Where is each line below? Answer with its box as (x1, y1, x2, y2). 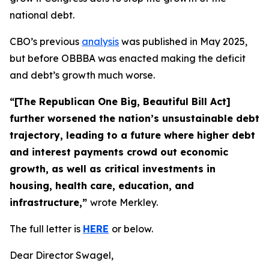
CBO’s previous (10, 35, 82, 47)
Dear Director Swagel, (10, 249, 113, 261)
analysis (82, 35, 119, 47)
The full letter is (10, 223, 83, 235)
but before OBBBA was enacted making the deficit (10, 52, 246, 64)
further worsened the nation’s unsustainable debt (10, 112, 259, 124)
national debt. (10, 9, 74, 21)
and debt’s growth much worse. (10, 69, 155, 81)
